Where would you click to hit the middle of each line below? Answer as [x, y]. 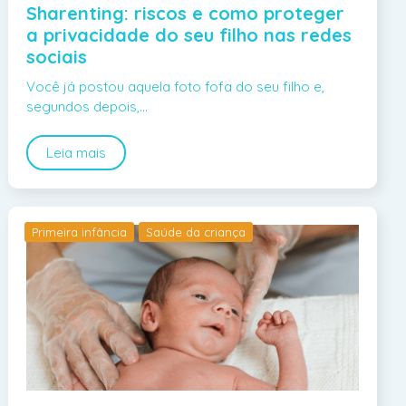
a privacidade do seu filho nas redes [189, 35]
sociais [57, 57]
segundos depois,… [87, 107]
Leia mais [77, 153]
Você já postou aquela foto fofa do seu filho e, [176, 87]
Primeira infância [80, 232]
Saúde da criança [196, 232]
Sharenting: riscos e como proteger [186, 14]
